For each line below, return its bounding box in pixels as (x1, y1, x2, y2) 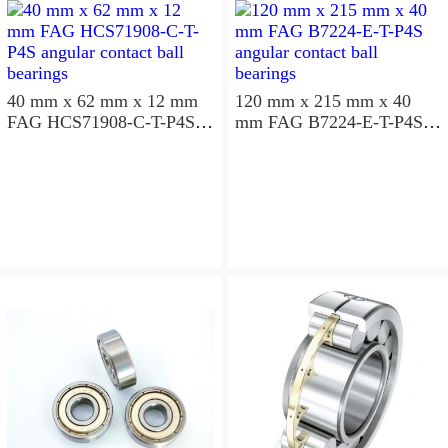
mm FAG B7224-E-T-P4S (234, 111, 268, 132)
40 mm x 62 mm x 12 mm (7, 90, 198, 111)
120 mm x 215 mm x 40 (234, 90, 411, 111)
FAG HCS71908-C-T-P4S (7, 111, 195, 132)
